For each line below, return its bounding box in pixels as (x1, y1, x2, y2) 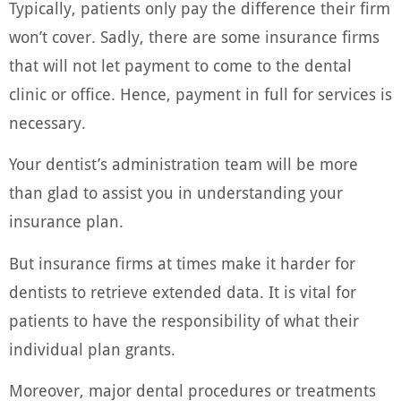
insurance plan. (9, 212, 124, 232)
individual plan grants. (9, 339, 175, 359)
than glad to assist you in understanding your (9, 183, 343, 203)
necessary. (9, 113, 86, 132)
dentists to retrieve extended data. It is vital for (9, 282, 356, 302)
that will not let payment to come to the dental (9, 55, 352, 75)
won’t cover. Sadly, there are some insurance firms (9, 27, 380, 47)
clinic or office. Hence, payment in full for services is (9, 84, 392, 104)
